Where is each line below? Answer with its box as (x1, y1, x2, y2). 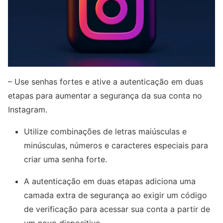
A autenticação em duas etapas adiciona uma (24, 176, 196, 186)
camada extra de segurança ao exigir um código (24, 190, 207, 200)
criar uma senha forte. (24, 154, 107, 164)
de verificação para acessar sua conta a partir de (24, 204, 210, 214)
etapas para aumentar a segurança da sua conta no (8, 91, 202, 101)
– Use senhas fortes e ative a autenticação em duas (8, 77, 203, 87)
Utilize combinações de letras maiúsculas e (24, 126, 187, 136)
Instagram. (8, 105, 47, 114)
